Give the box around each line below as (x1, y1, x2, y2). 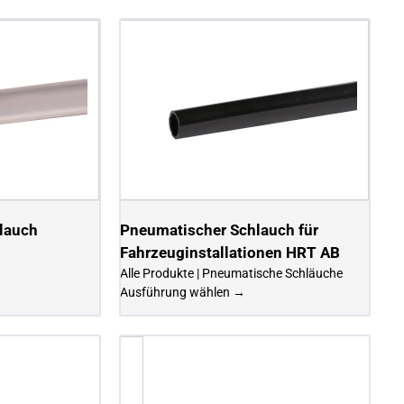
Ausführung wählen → (120, 284, 246, 299)
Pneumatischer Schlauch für (120, 220, 319, 239)
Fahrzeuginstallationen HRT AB (120, 243, 341, 262)
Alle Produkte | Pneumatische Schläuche (120, 265, 344, 280)
